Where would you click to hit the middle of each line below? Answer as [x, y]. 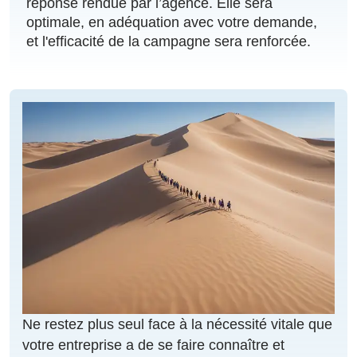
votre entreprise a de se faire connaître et [153, 345]
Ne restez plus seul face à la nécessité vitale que [177, 324]
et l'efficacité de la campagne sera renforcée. [169, 42]
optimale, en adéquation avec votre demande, [172, 23]
